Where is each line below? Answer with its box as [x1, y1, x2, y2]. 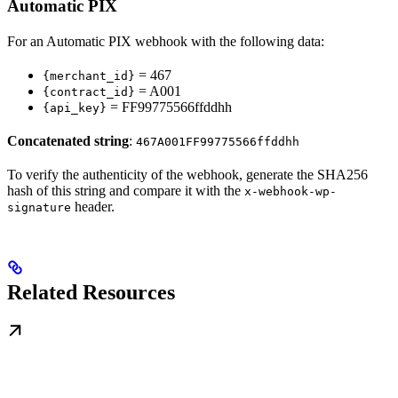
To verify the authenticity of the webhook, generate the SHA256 [7, 167, 368, 183]
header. [71, 199, 115, 215]
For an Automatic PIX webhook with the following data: [7, 34, 324, 50]
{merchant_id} [43, 69, 135, 84]
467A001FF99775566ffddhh [136, 135, 299, 149]
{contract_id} [43, 85, 135, 99]
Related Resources [7, 281, 175, 305]
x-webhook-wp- [244, 185, 337, 199]
